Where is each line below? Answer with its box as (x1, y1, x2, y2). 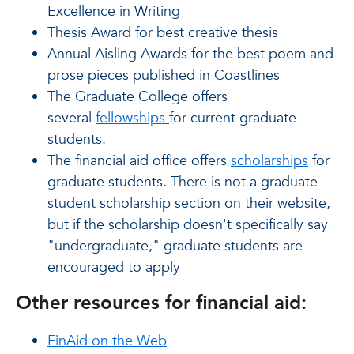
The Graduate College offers (47, 87, 228, 107)
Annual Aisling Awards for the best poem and (47, 44, 333, 64)
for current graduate (169, 108, 296, 128)
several (47, 108, 96, 128)
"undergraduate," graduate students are (47, 236, 303, 256)
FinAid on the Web (47, 331, 167, 351)
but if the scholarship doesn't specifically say (47, 215, 328, 235)
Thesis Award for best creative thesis (47, 23, 278, 43)
